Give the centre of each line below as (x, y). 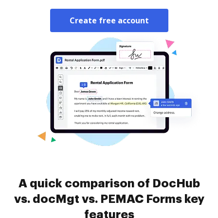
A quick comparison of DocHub (109, 183)
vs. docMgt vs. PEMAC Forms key (109, 199)
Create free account (109, 20)
